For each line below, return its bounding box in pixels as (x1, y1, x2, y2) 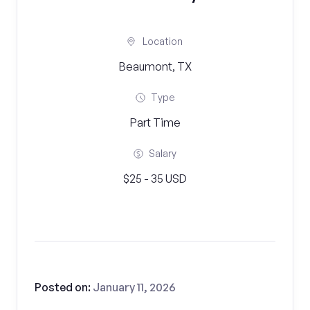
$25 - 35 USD (123, 172, 187, 185)
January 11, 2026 (93, 280, 176, 294)
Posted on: (35, 280, 93, 294)
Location (143, 35, 183, 47)
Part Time (129, 116, 181, 129)
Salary (149, 147, 176, 159)
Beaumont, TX (118, 60, 192, 73)
